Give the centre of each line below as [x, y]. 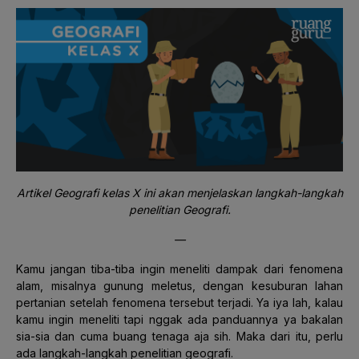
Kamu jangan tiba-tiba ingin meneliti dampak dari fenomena [179, 268]
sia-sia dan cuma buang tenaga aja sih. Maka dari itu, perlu [179, 336]
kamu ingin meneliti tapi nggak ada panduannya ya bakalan [179, 319]
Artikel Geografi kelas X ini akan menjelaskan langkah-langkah [179, 192]
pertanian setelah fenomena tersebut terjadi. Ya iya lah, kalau [179, 302]
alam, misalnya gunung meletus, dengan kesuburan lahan [179, 285]
